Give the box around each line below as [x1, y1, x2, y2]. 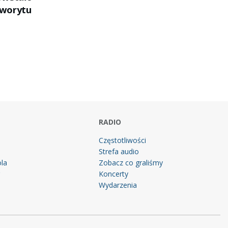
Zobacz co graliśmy [99, 157, 163, 167]
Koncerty [99, 168, 129, 179]
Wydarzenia [99, 180, 137, 190]
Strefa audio [99, 146, 139, 156]
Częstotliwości [99, 135, 147, 145]
